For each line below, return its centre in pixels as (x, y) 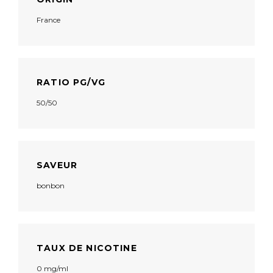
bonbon (51, 186)
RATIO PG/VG (71, 82)
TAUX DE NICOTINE (87, 248)
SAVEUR (57, 165)
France (48, 20)
